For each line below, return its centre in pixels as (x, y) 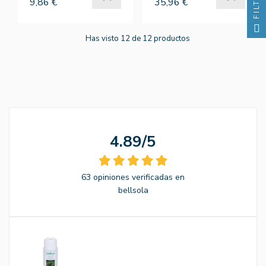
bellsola (133, 190)
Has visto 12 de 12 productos (137, 38)
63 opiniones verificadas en (133, 177)
